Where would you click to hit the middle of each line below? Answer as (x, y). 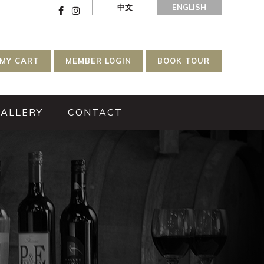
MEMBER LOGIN (98, 61)
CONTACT (95, 112)
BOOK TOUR (184, 61)
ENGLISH (189, 7)
